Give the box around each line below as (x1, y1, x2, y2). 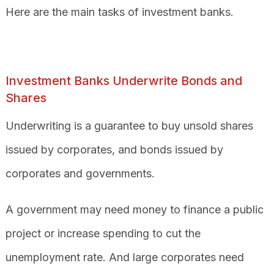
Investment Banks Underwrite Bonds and (5, 73, 242, 88)
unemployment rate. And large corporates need (5, 250, 244, 264)
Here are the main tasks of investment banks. (5, 5, 234, 18)
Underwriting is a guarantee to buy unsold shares (5, 119, 253, 132)
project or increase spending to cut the (5, 226, 201, 240)
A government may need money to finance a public (5, 202, 264, 216)
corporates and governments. (5, 166, 158, 180)
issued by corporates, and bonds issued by (5, 143, 223, 156)
